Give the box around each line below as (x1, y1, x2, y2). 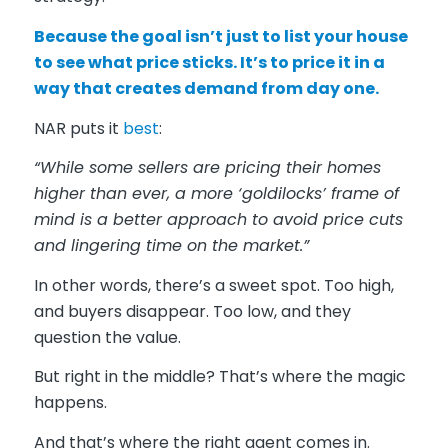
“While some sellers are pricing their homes (33, 156, 381, 180)
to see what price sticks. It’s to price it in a (33, 50, 385, 74)
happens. (33, 391, 107, 415)
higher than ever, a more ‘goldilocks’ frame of (33, 182, 399, 206)
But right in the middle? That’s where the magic (33, 365, 406, 389)
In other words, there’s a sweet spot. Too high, (33, 273, 394, 297)
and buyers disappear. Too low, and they (33, 299, 351, 323)
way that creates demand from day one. (33, 76, 379, 100)
